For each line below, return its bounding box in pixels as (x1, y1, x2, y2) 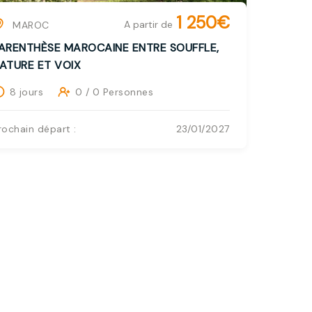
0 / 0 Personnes (75, 86, 154, 98)
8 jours (9, 86, 44, 98)
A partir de (123, 18, 173, 31)
